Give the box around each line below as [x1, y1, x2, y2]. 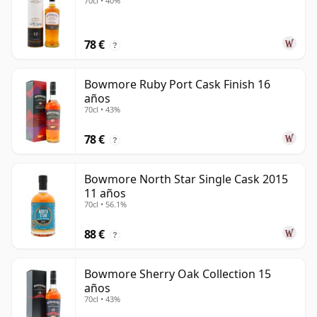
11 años [84, 185, 126, 202]
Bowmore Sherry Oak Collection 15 [84, 266, 271, 282]
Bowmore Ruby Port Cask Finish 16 [84, 76, 270, 93]
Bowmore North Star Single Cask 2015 [84, 171, 288, 188]
